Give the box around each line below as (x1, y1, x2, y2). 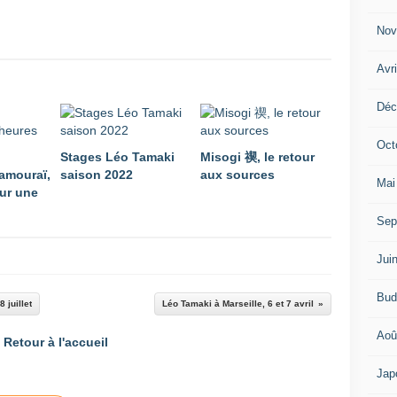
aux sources (200, 167, 275, 182)
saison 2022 (60, 167, 133, 182)
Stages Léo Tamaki (60, 150, 175, 164)
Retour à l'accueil (4, 335, 108, 349)
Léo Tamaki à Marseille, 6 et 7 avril (162, 299, 314, 308)
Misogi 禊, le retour (200, 150, 315, 164)
